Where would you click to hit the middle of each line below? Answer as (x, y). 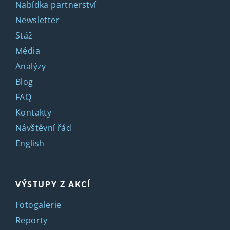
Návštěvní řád (44, 128)
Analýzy (31, 66)
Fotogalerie (39, 205)
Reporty (32, 220)
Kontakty (34, 112)
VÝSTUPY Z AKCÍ (53, 184)
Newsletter (37, 20)
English (30, 143)
